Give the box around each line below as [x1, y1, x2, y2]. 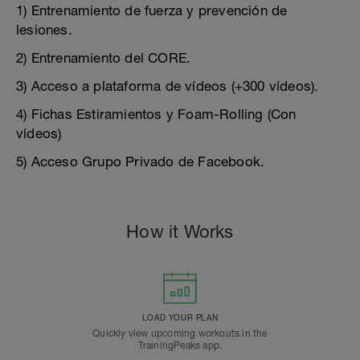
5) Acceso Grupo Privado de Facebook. [16, 153, 265, 170]
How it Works [126, 221, 234, 242]
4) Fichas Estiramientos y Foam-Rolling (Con [16, 106, 297, 122]
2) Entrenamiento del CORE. [16, 50, 191, 66]
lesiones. [16, 22, 72, 38]
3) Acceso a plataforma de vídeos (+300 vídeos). [16, 78, 319, 94]
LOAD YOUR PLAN [141, 313, 219, 322]
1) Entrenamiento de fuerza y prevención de [16, 2, 288, 18]
